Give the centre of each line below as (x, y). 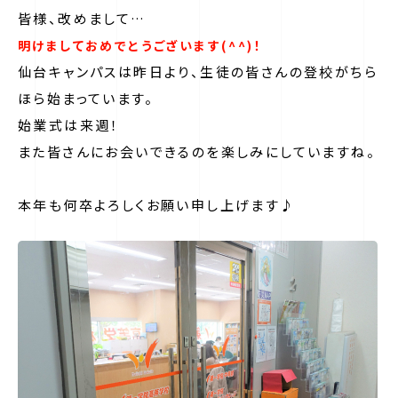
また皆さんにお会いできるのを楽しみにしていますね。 (197, 151)
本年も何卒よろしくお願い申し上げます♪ (157, 205)
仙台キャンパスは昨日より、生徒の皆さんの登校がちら (198, 72)
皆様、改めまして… (82, 18)
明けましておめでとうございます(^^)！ (140, 45)
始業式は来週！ (69, 125)
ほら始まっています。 (86, 98)
